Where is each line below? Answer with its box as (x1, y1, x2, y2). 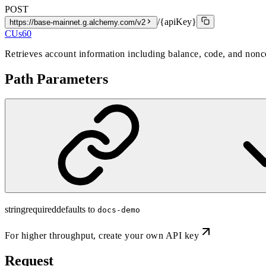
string (5, 204, 26, 215)
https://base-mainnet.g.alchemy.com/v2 (9, 17, 145, 27)
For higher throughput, (5, 230, 99, 241)
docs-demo (97, 205, 140, 215)
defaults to (56, 204, 95, 215)
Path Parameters (5, 71, 108, 87)
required (26, 204, 56, 215)
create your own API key (99, 230, 199, 241)
